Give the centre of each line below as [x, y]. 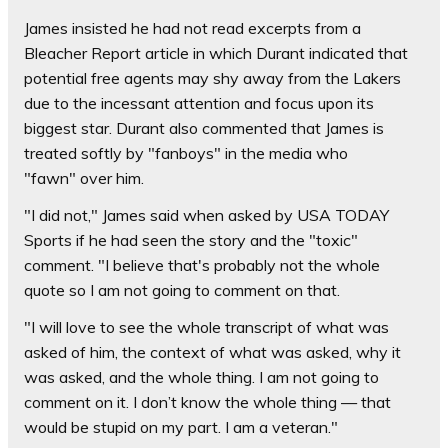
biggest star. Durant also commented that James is [204, 128]
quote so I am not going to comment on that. [182, 290]
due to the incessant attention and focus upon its [199, 103]
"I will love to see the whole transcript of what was [206, 327]
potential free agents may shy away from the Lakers [212, 78]
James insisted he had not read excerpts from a [192, 28]
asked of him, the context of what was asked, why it [212, 352]
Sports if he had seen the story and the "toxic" [191, 240]
